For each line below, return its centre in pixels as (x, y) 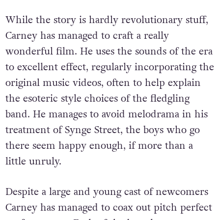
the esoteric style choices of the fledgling (97, 98)
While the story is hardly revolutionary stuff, (107, 20)
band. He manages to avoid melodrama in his (106, 114)
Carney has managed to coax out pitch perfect (109, 208)
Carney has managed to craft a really (87, 36)
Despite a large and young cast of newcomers (107, 192)
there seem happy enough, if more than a (99, 146)
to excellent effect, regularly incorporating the (110, 67)
